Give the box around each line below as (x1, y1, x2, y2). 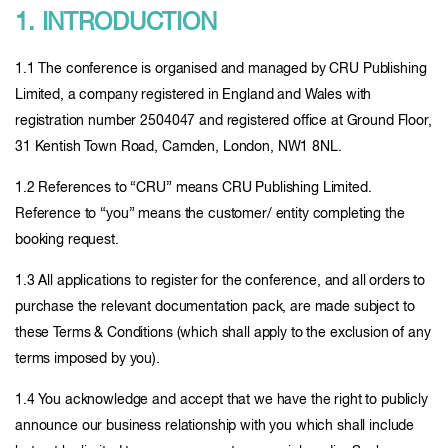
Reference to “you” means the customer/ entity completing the (15, 207, 405, 221)
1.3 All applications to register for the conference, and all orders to (15, 274, 426, 288)
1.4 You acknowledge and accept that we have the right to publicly (15, 393, 428, 407)
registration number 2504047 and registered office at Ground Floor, (15, 114, 432, 128)
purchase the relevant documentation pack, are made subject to (15, 300, 415, 314)
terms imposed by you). (15, 352, 160, 366)
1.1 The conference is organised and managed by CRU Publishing (15, 62, 427, 76)
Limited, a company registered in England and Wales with (15, 88, 372, 102)
